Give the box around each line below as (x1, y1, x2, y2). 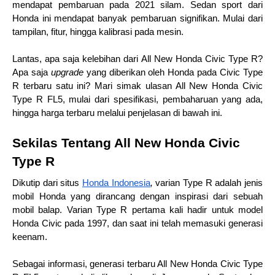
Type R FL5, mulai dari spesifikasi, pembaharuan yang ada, (12, 95, 263, 104)
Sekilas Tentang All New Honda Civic (12, 136, 240, 150)
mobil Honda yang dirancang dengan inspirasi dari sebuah (12, 192, 263, 201)
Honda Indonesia (82, 178, 150, 188)
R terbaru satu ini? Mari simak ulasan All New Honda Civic (12, 81, 263, 91)
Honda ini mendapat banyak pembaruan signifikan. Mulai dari (12, 14, 263, 23)
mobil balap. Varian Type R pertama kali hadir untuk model (12, 205, 263, 215)
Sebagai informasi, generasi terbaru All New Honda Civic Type (12, 259, 263, 269)
